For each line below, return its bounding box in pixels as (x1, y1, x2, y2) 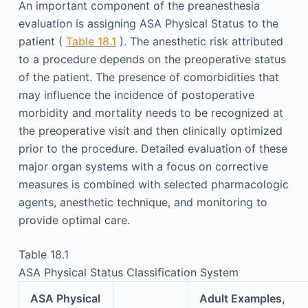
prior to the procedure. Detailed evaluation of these (18, 142, 287, 155)
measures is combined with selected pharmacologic (18, 177, 289, 191)
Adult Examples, (199, 291, 285, 305)
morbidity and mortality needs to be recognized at (18, 106, 283, 120)
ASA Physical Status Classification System (18, 265, 239, 279)
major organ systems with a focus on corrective (18, 159, 268, 173)
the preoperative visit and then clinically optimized (18, 124, 283, 137)
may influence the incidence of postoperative (18, 88, 254, 102)
